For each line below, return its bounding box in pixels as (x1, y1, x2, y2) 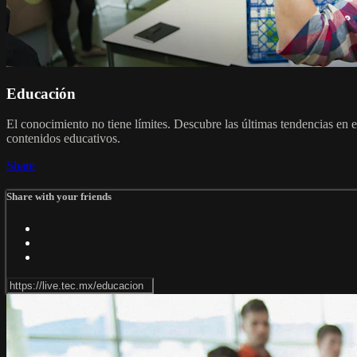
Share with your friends (6, 190, 112, 203)
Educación (6, 84, 76, 102)
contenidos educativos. (6, 131, 120, 146)
